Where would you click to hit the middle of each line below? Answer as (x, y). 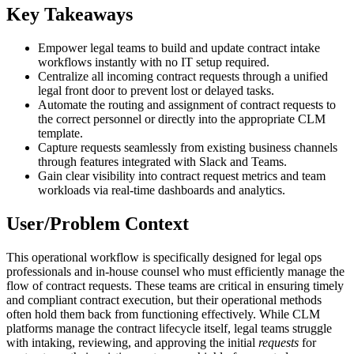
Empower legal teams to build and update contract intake (179, 48)
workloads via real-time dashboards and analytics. (162, 190)
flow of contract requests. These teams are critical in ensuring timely (175, 286)
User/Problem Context (98, 224)
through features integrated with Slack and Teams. (162, 162)
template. (60, 134)
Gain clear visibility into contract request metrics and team (182, 176)
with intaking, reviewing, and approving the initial (132, 343)
